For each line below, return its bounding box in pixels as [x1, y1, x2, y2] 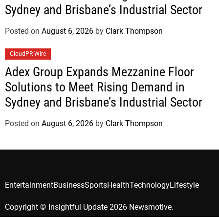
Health [107, 180, 130, 190]
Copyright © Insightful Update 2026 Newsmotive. [5, 202, 174, 212]
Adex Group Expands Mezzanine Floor [5, 64, 194, 79]
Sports [85, 180, 107, 190]
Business [53, 180, 85, 190]
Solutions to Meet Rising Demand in [5, 79, 185, 94]
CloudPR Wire [10, 50, 46, 57]
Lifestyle [170, 180, 199, 190]
